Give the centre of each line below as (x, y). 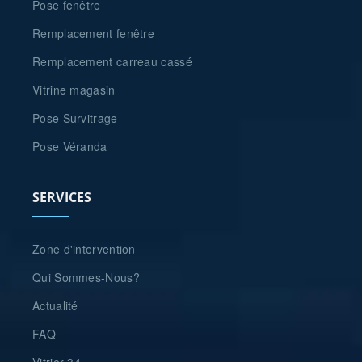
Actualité (55, 306)
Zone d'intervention (84, 249)
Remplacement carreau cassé (112, 62)
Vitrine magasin (74, 90)
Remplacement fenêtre (93, 34)
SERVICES (62, 198)
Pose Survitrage (75, 118)
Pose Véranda (70, 147)
